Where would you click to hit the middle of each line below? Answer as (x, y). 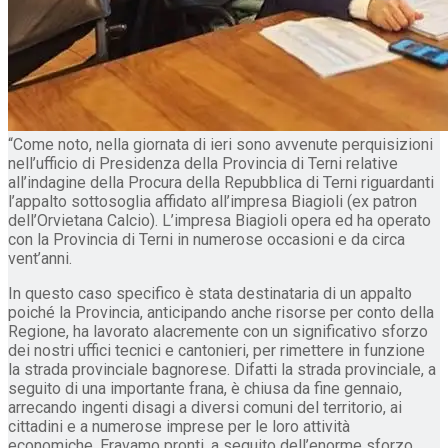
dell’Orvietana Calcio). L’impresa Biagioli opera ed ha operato (219, 220)
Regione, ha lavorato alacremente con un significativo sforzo (218, 331)
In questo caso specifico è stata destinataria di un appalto (210, 293)
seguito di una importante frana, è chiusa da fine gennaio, (205, 388)
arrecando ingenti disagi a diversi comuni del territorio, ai (205, 407)
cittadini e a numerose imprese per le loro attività (179, 426)
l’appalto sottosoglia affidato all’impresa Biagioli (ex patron (212, 201)
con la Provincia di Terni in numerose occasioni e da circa (206, 239)
